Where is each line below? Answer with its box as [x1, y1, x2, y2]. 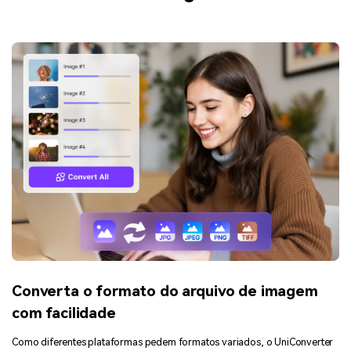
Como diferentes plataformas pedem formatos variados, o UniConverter [12, 336, 334, 349]
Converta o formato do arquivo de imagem [12, 282, 318, 301]
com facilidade [12, 304, 116, 323]
